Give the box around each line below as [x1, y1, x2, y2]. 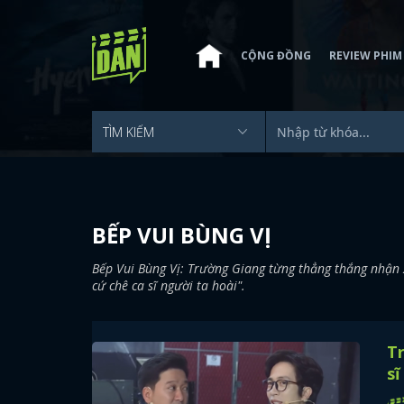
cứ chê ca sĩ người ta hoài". [92, 277, 245, 294]
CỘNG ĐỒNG [241, 47, 311, 63]
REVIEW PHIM [329, 47, 402, 63]
